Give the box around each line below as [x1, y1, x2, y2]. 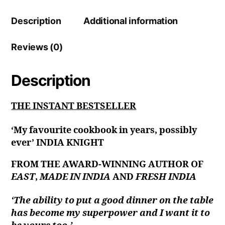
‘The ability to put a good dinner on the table [11, 195, 214, 207]
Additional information [83, 16, 178, 27]
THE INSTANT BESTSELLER [11, 100, 137, 113]
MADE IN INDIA [40, 171, 111, 183]
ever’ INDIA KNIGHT [11, 137, 104, 149]
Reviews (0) [11, 42, 63, 53]
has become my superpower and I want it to [11, 207, 210, 219]
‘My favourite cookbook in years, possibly [11, 124, 197, 136]
